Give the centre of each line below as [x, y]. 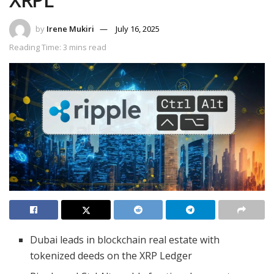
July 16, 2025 [138, 29]
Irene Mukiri [70, 29]
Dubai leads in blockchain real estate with [125, 240]
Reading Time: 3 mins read [58, 47]
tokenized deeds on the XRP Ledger [111, 256]
